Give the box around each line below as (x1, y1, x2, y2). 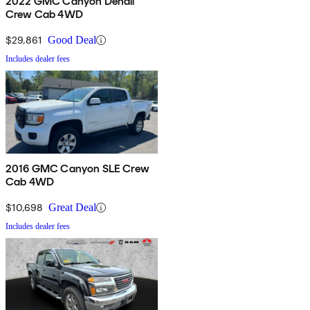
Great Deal (48, 201, 96, 214)
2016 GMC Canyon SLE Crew (6, 162, 149, 176)
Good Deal (48, 34, 96, 46)
